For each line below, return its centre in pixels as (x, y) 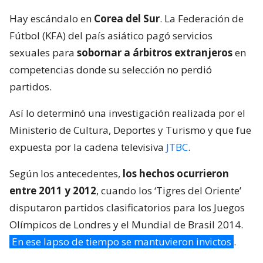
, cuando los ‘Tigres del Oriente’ (169, 191)
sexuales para (43, 53)
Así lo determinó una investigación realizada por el (127, 113)
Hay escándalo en (52, 19)
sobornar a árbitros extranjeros (155, 53)
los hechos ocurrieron (176, 174)
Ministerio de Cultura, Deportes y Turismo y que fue (130, 130)
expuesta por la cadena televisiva (88, 147)
